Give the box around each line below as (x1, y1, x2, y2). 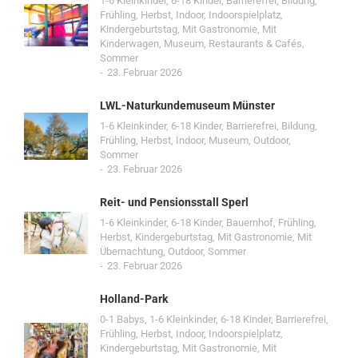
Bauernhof (226, 217, 273, 229)
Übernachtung (100, 245, 163, 257)
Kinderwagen (100, 38, 159, 50)
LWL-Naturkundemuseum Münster (100, 99, 275, 112)
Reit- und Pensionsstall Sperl (100, 196, 249, 209)
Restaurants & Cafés (209, 38, 302, 50)
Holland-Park (100, 292, 168, 305)
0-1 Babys (100, 313, 145, 325)
